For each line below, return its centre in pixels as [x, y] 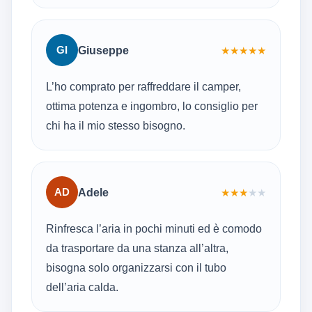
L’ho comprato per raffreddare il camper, [143, 87]
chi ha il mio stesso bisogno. [116, 126]
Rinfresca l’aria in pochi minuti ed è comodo [154, 229]
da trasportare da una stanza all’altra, [137, 249]
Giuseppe [103, 50]
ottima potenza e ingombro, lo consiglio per [152, 107]
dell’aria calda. [82, 288]
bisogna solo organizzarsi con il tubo [136, 268]
